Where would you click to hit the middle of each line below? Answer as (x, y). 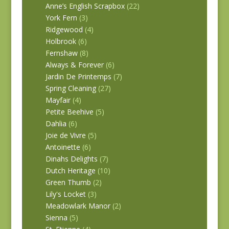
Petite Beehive (69, 111)
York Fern (61, 17)
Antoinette (63, 147)
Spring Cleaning (71, 88)
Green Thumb (68, 182)
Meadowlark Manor (78, 205)
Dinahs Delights (71, 158)
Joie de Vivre (65, 135)
